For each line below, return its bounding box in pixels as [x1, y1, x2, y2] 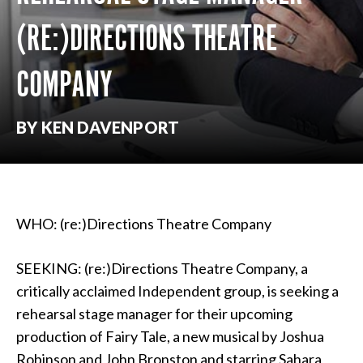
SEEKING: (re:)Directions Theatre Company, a [16, 259, 308, 277]
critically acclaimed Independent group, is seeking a [16, 282, 339, 300]
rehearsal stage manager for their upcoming [16, 305, 293, 322]
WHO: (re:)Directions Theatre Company [16, 215, 271, 233]
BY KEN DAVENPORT [16, 117, 180, 137]
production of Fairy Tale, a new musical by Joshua [16, 327, 324, 345]
